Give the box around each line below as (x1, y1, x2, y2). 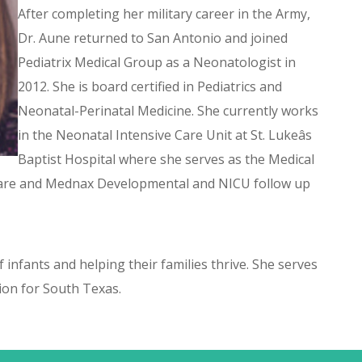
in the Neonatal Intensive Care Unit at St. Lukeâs (18, 126, 312, 144)
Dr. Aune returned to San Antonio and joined (18, 29, 288, 47)
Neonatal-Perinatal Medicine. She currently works (18, 102, 318, 120)
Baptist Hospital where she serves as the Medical (18, 150, 314, 168)
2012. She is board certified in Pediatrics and (18, 78, 282, 95)
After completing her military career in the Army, (18, 5, 310, 23)
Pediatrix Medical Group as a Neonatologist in (18, 53, 296, 71)
